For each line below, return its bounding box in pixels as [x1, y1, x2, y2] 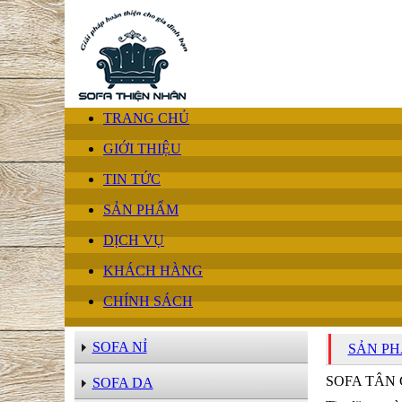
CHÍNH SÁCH [103, 293, 193, 309]
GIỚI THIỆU [103, 141, 181, 156]
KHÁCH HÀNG [103, 263, 203, 278]
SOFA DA [92, 375, 153, 390]
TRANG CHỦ [103, 110, 189, 126]
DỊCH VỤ [103, 232, 164, 248]
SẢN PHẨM [103, 202, 179, 217]
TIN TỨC [103, 171, 161, 187]
